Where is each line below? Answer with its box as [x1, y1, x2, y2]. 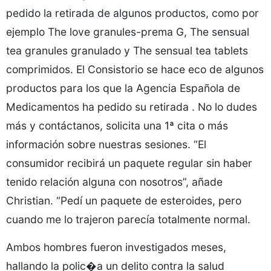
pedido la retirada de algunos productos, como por [6, 7, 259, 19]
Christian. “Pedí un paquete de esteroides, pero [6, 194, 241, 207]
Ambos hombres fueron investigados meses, [6, 241, 226, 253]
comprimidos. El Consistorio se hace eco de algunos [6, 63, 264, 76]
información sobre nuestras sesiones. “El [6, 138, 206, 151]
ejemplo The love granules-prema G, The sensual [6, 25, 249, 38]
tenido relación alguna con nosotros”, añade [6, 175, 223, 188]
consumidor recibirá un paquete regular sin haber [6, 157, 252, 169]
